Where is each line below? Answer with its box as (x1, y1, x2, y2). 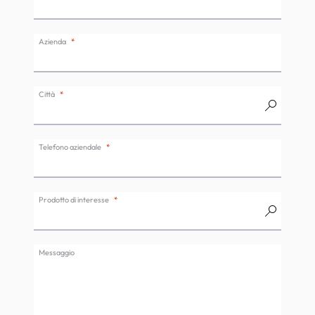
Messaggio (39, 247, 75, 257)
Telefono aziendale (39, 141, 101, 152)
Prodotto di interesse (39, 194, 109, 205)
